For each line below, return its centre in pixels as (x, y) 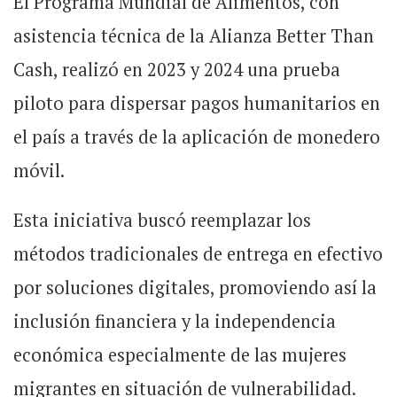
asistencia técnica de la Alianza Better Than (194, 36)
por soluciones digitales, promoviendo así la (195, 288)
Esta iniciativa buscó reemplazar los (162, 220)
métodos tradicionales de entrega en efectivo (198, 254)
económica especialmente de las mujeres (180, 355)
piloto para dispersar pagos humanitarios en (197, 103)
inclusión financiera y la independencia (175, 321)
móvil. (39, 171)
